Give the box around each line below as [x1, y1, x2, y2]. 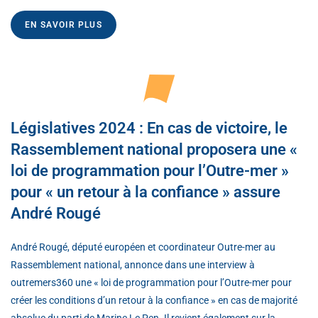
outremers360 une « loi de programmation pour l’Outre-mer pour [11, 276, 292, 288]
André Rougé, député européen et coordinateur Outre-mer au [11, 241, 275, 253]
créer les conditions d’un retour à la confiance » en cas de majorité [11, 294, 297, 306]
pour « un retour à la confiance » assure [11, 182, 280, 201]
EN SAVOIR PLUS [25, 19, 102, 30]
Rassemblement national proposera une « [11, 140, 297, 158]
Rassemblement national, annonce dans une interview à [11, 258, 255, 270]
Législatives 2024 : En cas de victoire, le [11, 119, 287, 137]
